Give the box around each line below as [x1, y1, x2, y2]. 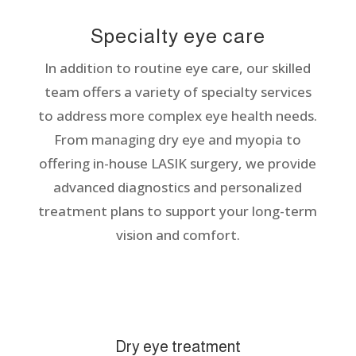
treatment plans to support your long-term [38, 201, 318, 220]
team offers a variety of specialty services [44, 82, 311, 101]
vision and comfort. [115, 225, 240, 244]
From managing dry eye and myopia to [54, 130, 302, 149]
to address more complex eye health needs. [38, 106, 318, 125]
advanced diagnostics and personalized [53, 177, 303, 196]
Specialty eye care [90, 24, 265, 47]
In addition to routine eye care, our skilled [44, 58, 311, 77]
